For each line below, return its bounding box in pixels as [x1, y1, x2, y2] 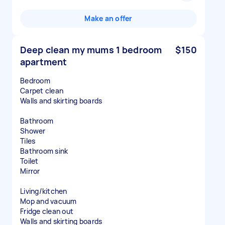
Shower [20, 126, 46, 136]
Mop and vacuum [20, 196, 77, 206]
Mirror [20, 166, 40, 176]
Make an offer [84, 14, 133, 23]
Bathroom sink [20, 146, 68, 156]
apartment [20, 56, 67, 68]
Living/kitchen [20, 186, 67, 196]
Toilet [20, 156, 39, 166]
